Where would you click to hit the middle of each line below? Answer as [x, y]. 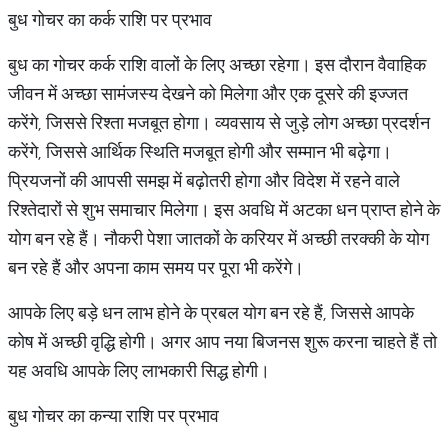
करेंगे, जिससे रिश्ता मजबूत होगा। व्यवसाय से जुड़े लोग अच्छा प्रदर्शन [219, 122]
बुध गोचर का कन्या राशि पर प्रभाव [113, 415]
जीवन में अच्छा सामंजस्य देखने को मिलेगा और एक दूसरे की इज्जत [208, 93]
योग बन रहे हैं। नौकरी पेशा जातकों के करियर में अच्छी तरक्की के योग [218, 238]
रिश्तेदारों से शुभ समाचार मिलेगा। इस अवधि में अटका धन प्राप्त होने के [224, 209]
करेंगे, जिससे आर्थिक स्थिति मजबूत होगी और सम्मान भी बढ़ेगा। [200, 151]
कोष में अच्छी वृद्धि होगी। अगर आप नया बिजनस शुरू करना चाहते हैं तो [222, 341]
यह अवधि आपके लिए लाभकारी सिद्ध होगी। [139, 370]
